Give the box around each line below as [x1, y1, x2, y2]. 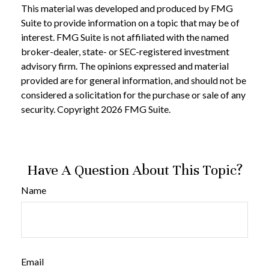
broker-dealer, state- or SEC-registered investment [21, 45, 229, 57]
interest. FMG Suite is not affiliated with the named [21, 31, 229, 43]
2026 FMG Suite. [101, 103, 171, 115]
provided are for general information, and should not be [21, 74, 246, 86]
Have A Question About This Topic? [26, 160, 243, 179]
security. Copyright [21, 103, 101, 115]
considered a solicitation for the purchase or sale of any [21, 88, 246, 100]
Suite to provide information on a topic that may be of [21, 16, 240, 28]
